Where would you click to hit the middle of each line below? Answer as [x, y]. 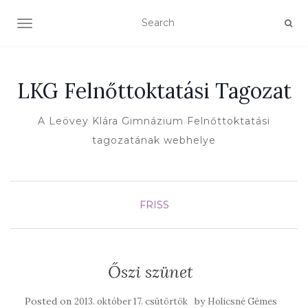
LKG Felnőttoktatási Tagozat [154, 91]
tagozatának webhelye [154, 140]
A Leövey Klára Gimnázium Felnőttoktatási [154, 121]
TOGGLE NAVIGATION [79, 25]
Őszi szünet [151, 272]
